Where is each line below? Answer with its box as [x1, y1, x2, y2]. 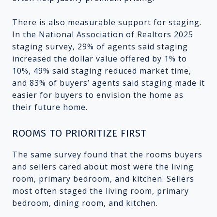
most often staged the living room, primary [12, 185, 189, 196]
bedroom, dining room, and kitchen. [12, 197, 158, 208]
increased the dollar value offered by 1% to [12, 53, 187, 64]
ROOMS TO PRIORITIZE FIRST [12, 126, 147, 139]
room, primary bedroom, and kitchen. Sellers [12, 173, 194, 184]
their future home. [12, 101, 88, 112]
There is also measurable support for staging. [12, 16, 201, 28]
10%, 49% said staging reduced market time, [12, 65, 191, 76]
